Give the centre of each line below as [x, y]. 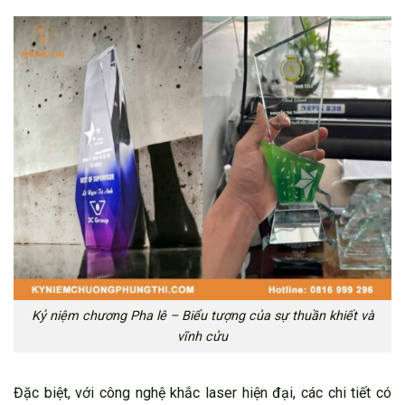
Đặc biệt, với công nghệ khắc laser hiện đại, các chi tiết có [202, 392]
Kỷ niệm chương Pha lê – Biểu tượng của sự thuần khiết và [202, 316]
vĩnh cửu [202, 336]
